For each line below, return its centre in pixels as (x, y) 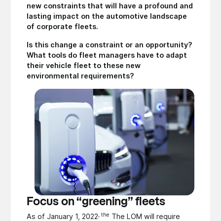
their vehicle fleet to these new (84, 65)
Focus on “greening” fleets (96, 202)
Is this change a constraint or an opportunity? (110, 44)
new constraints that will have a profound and (110, 5)
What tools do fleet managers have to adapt (107, 55)
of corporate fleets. (63, 26)
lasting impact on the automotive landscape (107, 16)
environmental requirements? (81, 75)
